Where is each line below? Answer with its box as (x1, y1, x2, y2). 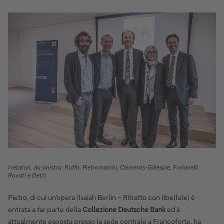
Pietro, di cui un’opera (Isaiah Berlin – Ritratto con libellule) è (8, 192, 195, 202)
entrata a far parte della (8, 204, 82, 214)
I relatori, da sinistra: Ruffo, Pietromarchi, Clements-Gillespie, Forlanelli (8, 163, 198, 171)
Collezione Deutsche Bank (82, 204, 165, 214)
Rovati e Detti (8, 171, 46, 179)
